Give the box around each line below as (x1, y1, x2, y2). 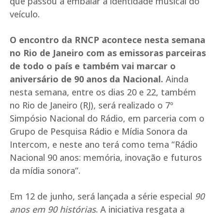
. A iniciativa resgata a (96, 203, 185, 216)
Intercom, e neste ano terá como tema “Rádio (10, 139, 198, 151)
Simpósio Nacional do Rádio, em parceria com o (10, 112, 204, 124)
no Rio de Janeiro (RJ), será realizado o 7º (10, 99, 173, 111)
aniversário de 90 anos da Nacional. (10, 73, 163, 85)
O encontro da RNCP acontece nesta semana (10, 34, 205, 46)
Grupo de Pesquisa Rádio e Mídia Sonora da (10, 125, 187, 138)
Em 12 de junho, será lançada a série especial (10, 190, 195, 202)
